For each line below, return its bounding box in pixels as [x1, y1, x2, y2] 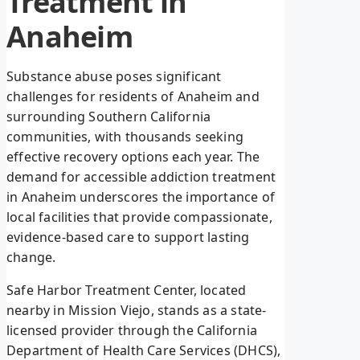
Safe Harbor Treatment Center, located [6, 281, 247, 300]
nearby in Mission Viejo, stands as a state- [6, 301, 267, 320]
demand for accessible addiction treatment [6, 168, 276, 186]
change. [6, 248, 56, 267]
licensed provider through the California [6, 321, 258, 340]
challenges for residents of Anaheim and [6, 88, 260, 106]
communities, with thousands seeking [6, 128, 243, 146]
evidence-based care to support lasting [6, 228, 250, 247]
